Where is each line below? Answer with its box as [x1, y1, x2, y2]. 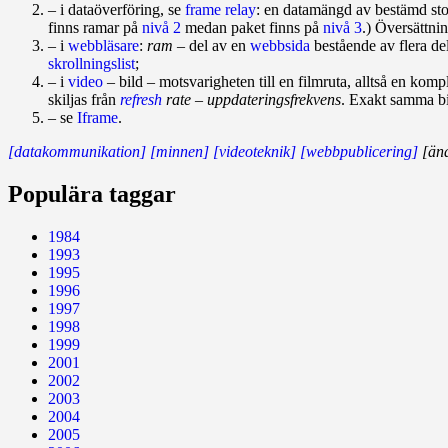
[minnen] [150, 142, 209, 160]
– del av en [173, 36, 250, 54]
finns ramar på [48, 18, 142, 36]
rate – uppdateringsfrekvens [162, 90, 341, 108]
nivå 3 [323, 18, 362, 36]
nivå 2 [142, 18, 181, 36]
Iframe [77, 108, 118, 126]
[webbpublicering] [300, 142, 418, 160]
